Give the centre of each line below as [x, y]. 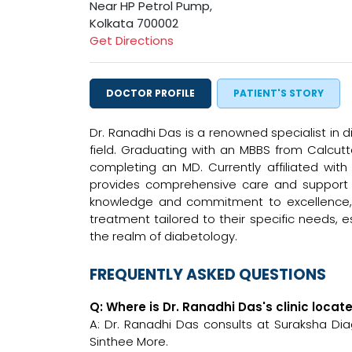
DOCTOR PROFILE [150, 93]
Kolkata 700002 [134, 24]
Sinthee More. [129, 342]
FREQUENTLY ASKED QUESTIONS [208, 275]
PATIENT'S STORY [279, 93]
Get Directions [132, 41]
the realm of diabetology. [163, 236]
